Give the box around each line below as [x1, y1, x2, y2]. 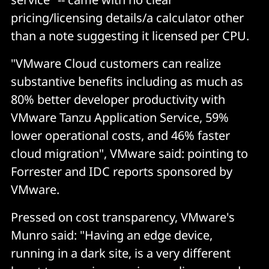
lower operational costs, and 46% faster [11, 127, 230, 144]
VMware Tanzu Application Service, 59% [11, 109, 229, 125]
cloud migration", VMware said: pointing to [11, 145, 248, 162]
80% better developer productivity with [11, 91, 225, 107]
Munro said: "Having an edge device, [11, 226, 213, 243]
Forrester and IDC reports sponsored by [11, 163, 232, 180]
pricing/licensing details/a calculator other [11, 9, 244, 26]
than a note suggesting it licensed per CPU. [11, 27, 249, 44]
